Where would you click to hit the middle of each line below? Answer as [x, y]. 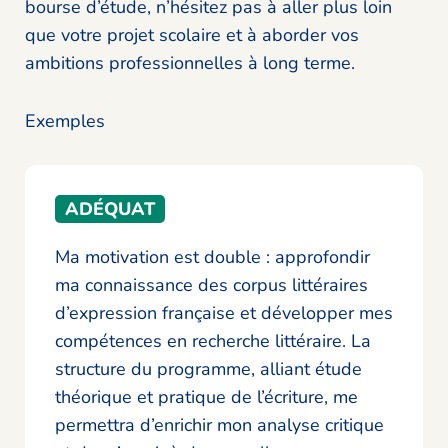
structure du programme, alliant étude [208, 369]
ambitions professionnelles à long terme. [190, 63]
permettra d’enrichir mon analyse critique [219, 425]
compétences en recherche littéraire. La [213, 341]
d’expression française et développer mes [224, 313]
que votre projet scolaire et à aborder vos [192, 35]
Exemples [65, 121]
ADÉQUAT [110, 209]
